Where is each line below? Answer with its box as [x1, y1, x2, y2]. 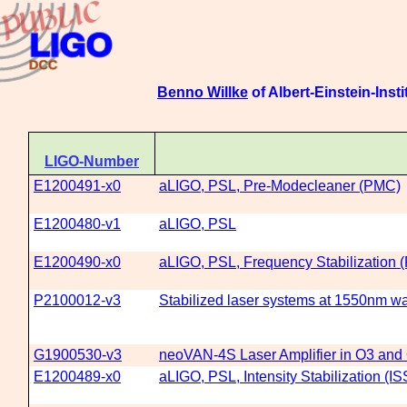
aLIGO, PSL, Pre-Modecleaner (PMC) [159, 178, 401, 194]
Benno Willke [157, 84, 248, 100]
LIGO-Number [45, 154, 139, 169]
